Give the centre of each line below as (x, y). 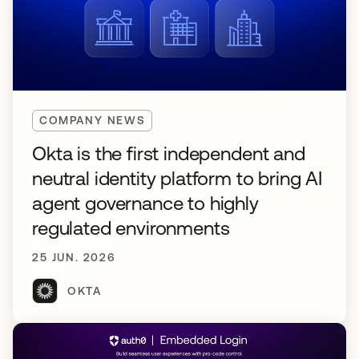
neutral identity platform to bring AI (177, 178)
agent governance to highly (145, 203)
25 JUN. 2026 (74, 257)
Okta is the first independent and (169, 153)
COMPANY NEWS (93, 120)
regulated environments (131, 228)
